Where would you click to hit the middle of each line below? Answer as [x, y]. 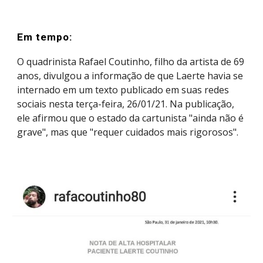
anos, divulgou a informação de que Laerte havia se [130, 76]
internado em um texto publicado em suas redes [123, 90]
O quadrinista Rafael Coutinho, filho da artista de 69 [131, 62]
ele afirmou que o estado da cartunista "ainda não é [131, 118]
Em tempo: [45, 37]
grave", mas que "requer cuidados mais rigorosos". [128, 132]
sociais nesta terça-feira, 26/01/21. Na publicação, [126, 104]
